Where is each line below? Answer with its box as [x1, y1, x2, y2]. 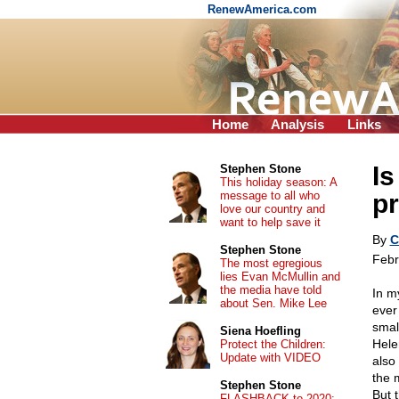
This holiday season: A [219, 175, 337, 189]
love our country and [219, 202, 325, 216]
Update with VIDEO [219, 351, 321, 364]
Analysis [271, 117, 324, 132]
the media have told [219, 283, 322, 297]
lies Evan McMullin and [219, 270, 340, 283]
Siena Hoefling [219, 324, 301, 338]
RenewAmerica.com [208, 3, 321, 16]
